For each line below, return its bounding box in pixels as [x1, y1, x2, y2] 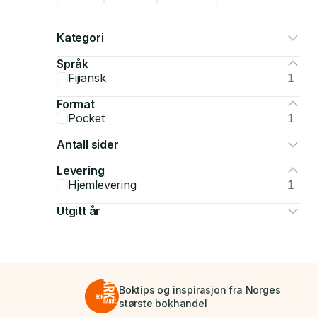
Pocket [68, 111, 105, 125]
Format [57, 97, 95, 111]
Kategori [57, 30, 104, 45]
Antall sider [57, 137, 119, 151]
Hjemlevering [68, 178, 137, 192]
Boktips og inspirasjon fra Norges [119, 284, 281, 296]
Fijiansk [68, 71, 106, 85]
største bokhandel [119, 297, 207, 309]
